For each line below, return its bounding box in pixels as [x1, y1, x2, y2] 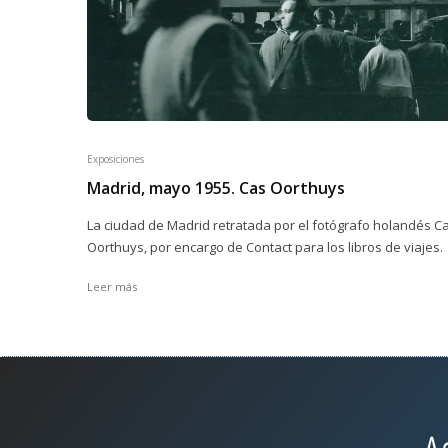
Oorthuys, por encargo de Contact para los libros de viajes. [87, 238, 443, 256]
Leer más [87, 279, 137, 294]
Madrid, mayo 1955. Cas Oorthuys [87, 177, 345, 199]
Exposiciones [87, 152, 144, 166]
